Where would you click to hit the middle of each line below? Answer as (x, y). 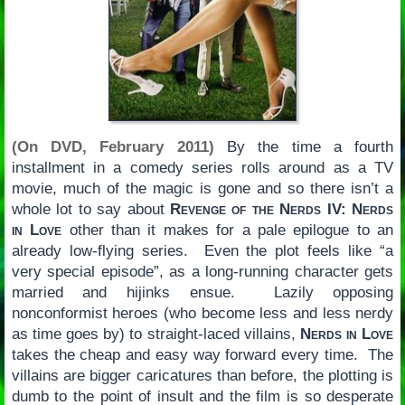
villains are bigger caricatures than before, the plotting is (202, 376)
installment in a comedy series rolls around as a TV (202, 168)
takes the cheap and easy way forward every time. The (202, 355)
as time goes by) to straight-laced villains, (155, 334)
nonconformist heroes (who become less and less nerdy (202, 314)
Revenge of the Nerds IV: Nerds (282, 210)
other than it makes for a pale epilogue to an (228, 231)
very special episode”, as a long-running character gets (202, 272)
